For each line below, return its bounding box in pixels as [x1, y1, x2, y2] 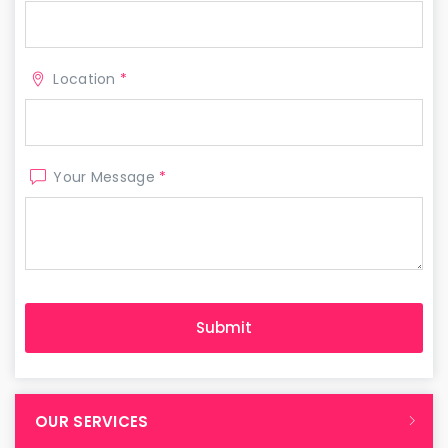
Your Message [53, 167, 160, 187]
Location [53, 69, 121, 89]
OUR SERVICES [35, 411, 149, 432]
